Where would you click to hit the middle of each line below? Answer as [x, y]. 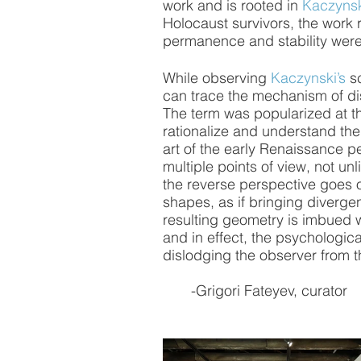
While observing [217, 77]
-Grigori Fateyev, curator [255, 290]
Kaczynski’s [308, 77]
